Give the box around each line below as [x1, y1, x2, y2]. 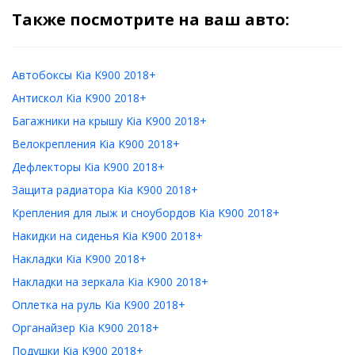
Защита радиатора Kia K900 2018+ [12, 182, 198, 197]
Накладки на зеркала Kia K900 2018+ [12, 274, 208, 289]
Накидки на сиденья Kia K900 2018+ [12, 228, 203, 243]
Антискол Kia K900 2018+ [12, 90, 147, 105]
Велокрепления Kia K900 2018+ [12, 136, 180, 151]
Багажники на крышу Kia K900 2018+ [12, 113, 207, 128]
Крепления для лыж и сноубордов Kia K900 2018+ [12, 205, 280, 220]
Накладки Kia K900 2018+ [12, 251, 147, 266]
